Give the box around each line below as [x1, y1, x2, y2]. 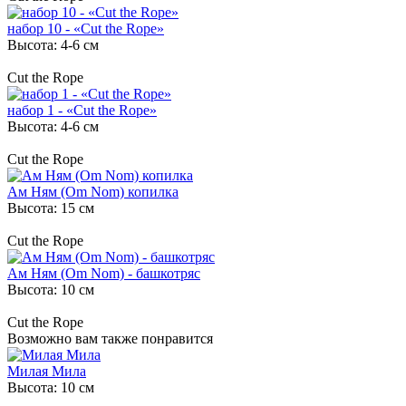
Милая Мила [7, 362, 86, 379]
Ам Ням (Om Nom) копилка [7, 183, 179, 199]
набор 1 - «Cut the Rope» [7, 101, 157, 118]
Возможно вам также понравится [7, 330, 213, 346]
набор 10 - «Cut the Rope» [7, 20, 164, 36]
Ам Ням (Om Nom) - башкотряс [7, 265, 200, 281]
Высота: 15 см [7, 199, 94, 216]
